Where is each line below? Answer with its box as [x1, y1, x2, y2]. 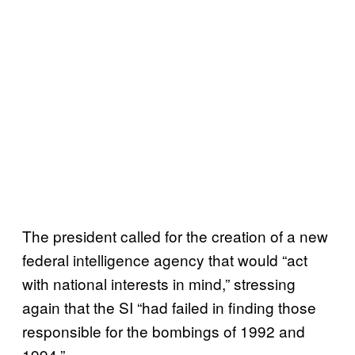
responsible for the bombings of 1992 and [22, 319, 305, 342]
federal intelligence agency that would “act [22, 248, 307, 270]
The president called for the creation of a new [22, 224, 328, 246]
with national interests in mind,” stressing [22, 272, 296, 294]
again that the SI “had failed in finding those [22, 296, 316, 318]
